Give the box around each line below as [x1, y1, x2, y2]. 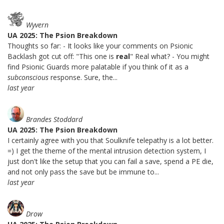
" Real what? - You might [130, 51, 209, 61]
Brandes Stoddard [26, 114, 82, 124]
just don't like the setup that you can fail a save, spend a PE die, [7, 156, 213, 166]
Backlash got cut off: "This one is [7, 51, 116, 61]
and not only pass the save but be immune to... [7, 167, 159, 177]
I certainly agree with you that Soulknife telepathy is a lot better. [7, 135, 213, 145]
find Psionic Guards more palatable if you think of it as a [7, 62, 188, 72]
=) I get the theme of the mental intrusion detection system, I [7, 146, 206, 156]
